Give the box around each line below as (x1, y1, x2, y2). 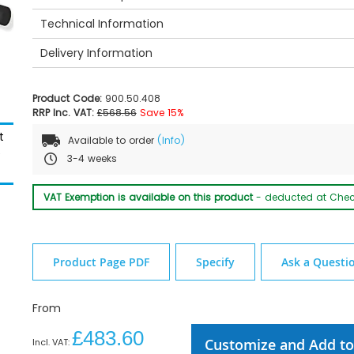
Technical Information (40, 15, 164, 32)
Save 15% (139, 105, 183, 119)
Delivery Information (40, 44, 153, 61)
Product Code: (32, 91, 105, 105)
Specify (195, 254, 235, 269)
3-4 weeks (63, 151, 117, 165)
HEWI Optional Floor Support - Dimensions (50, 161, 280, 178)
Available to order (64, 133, 157, 147)
